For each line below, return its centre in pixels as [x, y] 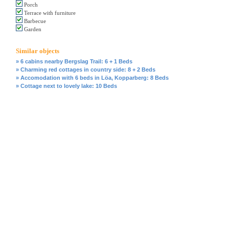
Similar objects [38, 51]
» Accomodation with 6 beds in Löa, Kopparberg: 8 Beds [92, 78]
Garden [32, 29]
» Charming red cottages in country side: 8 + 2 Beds [86, 70]
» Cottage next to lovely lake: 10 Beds [66, 86]
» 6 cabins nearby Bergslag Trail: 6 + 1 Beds [74, 62]
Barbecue [34, 21]
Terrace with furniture [49, 13]
